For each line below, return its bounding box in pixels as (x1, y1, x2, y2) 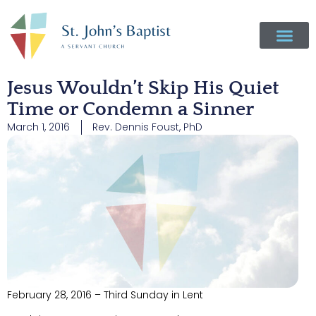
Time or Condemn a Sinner (7, 98, 254, 120)
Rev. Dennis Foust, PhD (92, 120, 202, 134)
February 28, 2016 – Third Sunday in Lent (7, 287, 203, 302)
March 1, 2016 (7, 120, 70, 134)
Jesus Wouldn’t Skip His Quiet (7, 77, 279, 99)
